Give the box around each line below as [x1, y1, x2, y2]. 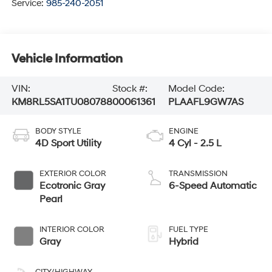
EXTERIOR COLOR [39, 169, 106, 179]
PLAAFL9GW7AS [168, 96, 243, 109]
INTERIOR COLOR [39, 225, 104, 235]
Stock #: [112, 83, 148, 95]
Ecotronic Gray [39, 180, 105, 192]
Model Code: [168, 83, 225, 95]
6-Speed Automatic [169, 180, 257, 192]
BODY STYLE [35, 126, 81, 137]
